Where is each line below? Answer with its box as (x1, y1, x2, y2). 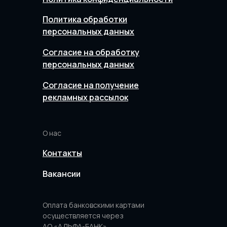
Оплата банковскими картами (43, 200, 144, 210)
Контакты (43, 147, 82, 159)
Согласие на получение (43, 80, 139, 91)
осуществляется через (43, 211, 124, 220)
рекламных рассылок (43, 92, 128, 103)
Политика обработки (43, 14, 127, 25)
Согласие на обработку (43, 47, 139, 58)
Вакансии (43, 168, 81, 179)
